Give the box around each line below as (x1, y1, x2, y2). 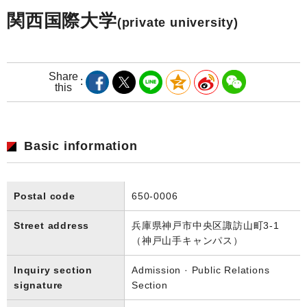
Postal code (14, 190, 75, 201)
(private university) (116, 15, 238, 29)
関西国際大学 (7, 10, 117, 31)
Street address (14, 219, 90, 231)
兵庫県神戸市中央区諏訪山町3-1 (132, 219, 280, 231)
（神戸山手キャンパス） (132, 234, 243, 246)
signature (14, 279, 64, 291)
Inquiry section (14, 264, 93, 275)
